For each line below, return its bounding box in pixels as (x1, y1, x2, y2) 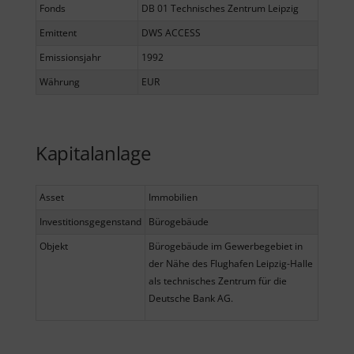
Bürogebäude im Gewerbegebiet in (149, 239, 303, 254)
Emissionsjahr (40, 50, 101, 64)
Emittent (40, 25, 77, 40)
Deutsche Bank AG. (149, 292, 233, 306)
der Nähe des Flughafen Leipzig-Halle (149, 257, 313, 271)
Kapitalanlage (36, 139, 151, 166)
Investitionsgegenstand (40, 215, 141, 229)
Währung (40, 74, 80, 88)
